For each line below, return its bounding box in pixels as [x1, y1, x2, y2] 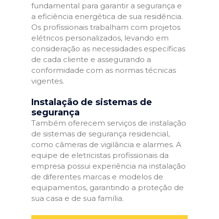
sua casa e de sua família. [31, 194, 124, 203]
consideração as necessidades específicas [31, 44, 185, 53]
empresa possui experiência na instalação [31, 161, 186, 171]
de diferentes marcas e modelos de [31, 172, 163, 181]
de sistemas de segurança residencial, [31, 129, 170, 138]
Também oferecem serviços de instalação [31, 118, 186, 128]
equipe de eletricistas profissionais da [31, 151, 169, 160]
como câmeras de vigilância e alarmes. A [31, 140, 181, 149]
